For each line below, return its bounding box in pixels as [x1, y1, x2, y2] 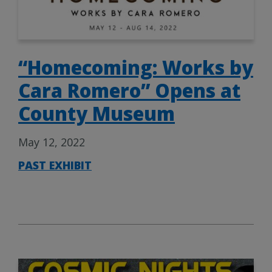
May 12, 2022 [18, 135, 85, 150]
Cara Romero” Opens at [18, 77, 240, 103]
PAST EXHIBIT [18, 158, 92, 173]
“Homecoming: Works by [18, 54, 253, 80]
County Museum [18, 100, 175, 126]
